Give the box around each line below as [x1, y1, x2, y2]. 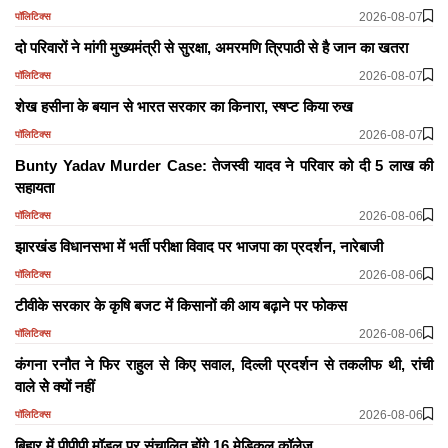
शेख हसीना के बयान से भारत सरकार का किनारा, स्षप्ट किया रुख [15, 97, 353, 115]
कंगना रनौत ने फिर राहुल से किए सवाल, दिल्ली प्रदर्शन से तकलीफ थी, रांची [15, 355, 433, 373]
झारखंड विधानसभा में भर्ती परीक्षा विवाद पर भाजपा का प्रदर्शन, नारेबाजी [15, 237, 383, 255]
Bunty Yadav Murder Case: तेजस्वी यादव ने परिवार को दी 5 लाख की [15, 156, 433, 174]
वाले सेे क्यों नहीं [15, 377, 94, 395]
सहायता [15, 178, 54, 196]
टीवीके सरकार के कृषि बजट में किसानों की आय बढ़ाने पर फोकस [15, 296, 347, 314]
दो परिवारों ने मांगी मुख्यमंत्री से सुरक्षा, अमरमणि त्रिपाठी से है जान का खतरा [15, 38, 408, 56]
